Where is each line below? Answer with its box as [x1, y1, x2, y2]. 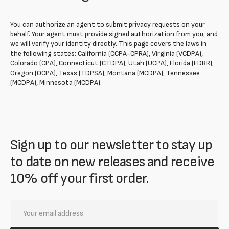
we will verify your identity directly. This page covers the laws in [10, 39, 207, 48]
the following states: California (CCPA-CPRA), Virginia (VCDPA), [10, 49, 203, 58]
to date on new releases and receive [10, 153, 215, 170]
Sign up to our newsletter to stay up [10, 136, 213, 153]
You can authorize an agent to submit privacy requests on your [10, 20, 205, 29]
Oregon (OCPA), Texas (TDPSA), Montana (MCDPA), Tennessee [10, 68, 200, 77]
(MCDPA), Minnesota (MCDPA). [10, 78, 102, 87]
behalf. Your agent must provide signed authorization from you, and [10, 30, 218, 38]
